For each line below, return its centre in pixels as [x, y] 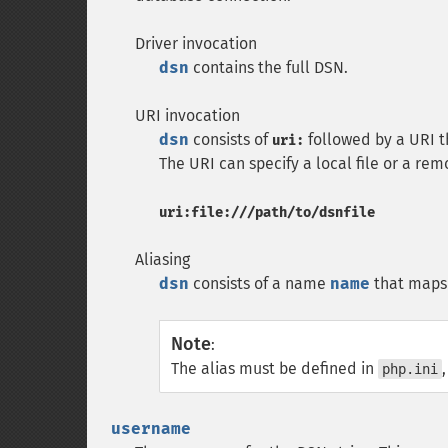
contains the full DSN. [268, 67]
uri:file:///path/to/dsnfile [267, 212]
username [151, 428]
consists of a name [259, 283]
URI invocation [187, 115]
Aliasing [162, 259]
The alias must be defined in [274, 368]
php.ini [410, 369]
